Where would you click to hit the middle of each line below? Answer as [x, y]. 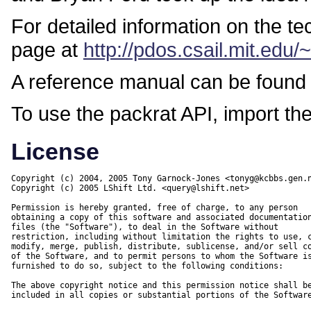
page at [47, 50]
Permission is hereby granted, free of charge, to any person [154, 208]
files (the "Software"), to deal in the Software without [145, 227]
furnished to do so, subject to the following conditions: [147, 266]
